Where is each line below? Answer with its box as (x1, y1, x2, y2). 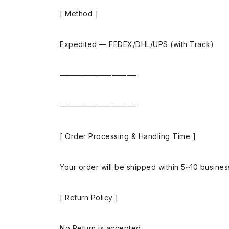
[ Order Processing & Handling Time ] (60, 131, 196, 141)
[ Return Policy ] (60, 193, 119, 202)
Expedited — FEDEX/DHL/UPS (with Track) (60, 39, 214, 49)
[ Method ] (60, 9, 98, 18)
